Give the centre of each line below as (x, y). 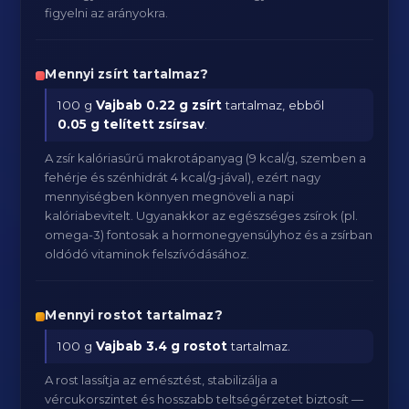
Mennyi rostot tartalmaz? (134, 315)
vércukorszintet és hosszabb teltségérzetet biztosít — (204, 399)
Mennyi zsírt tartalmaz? (127, 74)
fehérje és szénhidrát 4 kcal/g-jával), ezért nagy (183, 177)
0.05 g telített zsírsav (131, 124)
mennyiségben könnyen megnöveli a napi (170, 196)
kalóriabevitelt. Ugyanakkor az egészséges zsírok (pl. (202, 215)
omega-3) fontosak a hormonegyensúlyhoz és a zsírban (209, 235)
